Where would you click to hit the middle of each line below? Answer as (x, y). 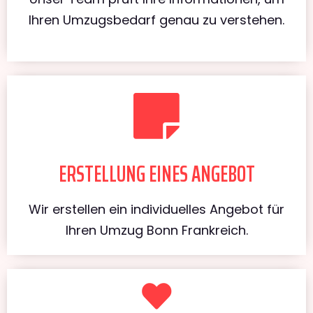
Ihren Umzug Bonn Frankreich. (156, 230)
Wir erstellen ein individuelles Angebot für (156, 209)
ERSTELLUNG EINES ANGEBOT (156, 174)
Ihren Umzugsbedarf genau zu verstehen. (156, 20)
